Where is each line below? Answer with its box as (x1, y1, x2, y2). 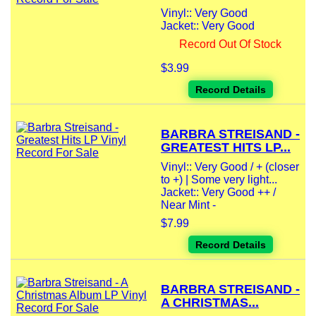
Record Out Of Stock (179, 38, 281, 51)
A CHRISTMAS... (161, 296, 259, 310)
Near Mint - (161, 199, 216, 212)
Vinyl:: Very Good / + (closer (161, 161, 299, 174)
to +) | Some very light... (161, 174, 277, 186)
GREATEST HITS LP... (161, 140, 291, 155)
